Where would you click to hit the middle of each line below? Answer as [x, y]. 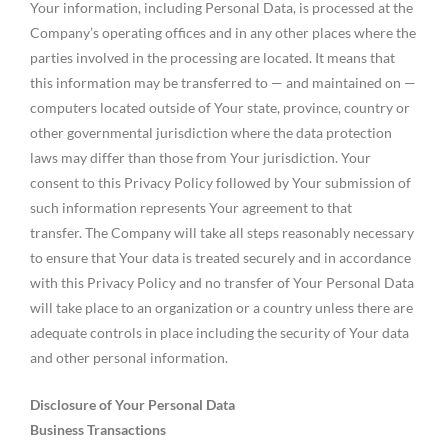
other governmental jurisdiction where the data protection [211, 132]
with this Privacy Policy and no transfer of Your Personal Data [222, 282]
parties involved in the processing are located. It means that [212, 57]
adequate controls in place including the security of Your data [219, 332]
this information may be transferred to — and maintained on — [223, 82]
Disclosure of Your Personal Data [132, 404]
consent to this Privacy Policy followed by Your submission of [220, 182]
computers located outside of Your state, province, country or [220, 107]
